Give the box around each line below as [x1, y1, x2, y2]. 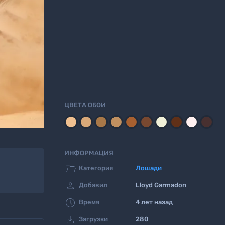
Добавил [79, 181, 107, 189]
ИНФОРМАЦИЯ [64, 149, 114, 157]
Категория [79, 164, 113, 172]
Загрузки [79, 215, 108, 223]
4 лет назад [136, 198, 173, 206]
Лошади [136, 164, 162, 172]
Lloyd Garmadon [136, 181, 186, 189]
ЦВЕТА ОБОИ [64, 101, 106, 109]
